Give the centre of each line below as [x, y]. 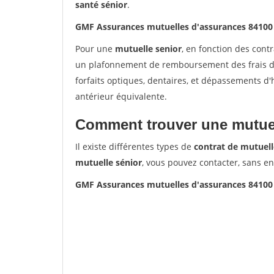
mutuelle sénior [109, 162]
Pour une [95, 49]
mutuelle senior [148, 49]
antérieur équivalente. [121, 96]
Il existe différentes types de [135, 146]
